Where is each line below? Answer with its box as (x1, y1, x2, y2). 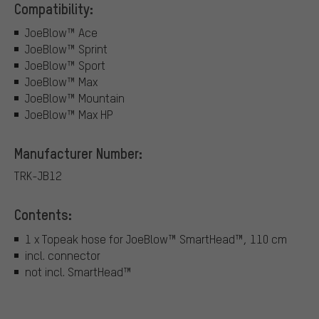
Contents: (14, 205, 72, 224)
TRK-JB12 (14, 168, 62, 184)
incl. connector (25, 247, 100, 263)
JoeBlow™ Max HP (25, 107, 113, 122)
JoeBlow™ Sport (25, 58, 105, 73)
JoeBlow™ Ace (25, 25, 98, 41)
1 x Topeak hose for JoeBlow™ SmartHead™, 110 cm (25, 231, 287, 246)
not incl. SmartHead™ (25, 263, 132, 279)
